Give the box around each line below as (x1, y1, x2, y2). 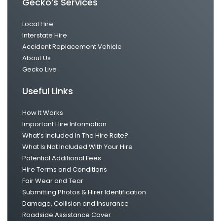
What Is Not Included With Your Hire (22, 142, 133, 151)
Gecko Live (22, 64, 57, 74)
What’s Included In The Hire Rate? (22, 130, 128, 140)
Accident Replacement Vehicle (22, 41, 122, 51)
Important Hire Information (22, 119, 107, 129)
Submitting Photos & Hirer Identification (22, 187, 146, 197)
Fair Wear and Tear (22, 176, 83, 185)
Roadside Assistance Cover (22, 210, 111, 220)
